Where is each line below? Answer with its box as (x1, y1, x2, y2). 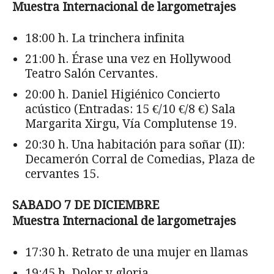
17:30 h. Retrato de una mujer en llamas (25, 245, 248, 259)
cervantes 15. (25, 166, 99, 181)
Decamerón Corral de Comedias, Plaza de (25, 152, 255, 166)
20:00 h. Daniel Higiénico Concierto (25, 87, 220, 102)
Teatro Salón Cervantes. (25, 66, 158, 81)
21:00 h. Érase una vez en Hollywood (25, 51, 231, 66)
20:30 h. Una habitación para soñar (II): (25, 137, 245, 152)
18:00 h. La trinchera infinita (25, 31, 185, 45)
